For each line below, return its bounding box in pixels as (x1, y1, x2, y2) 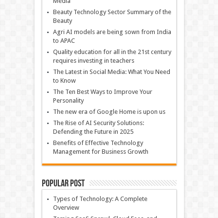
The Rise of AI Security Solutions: (53, 119, 144, 127)
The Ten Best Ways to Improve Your (53, 88, 152, 95)
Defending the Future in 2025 (53, 127, 133, 135)
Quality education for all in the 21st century (53, 48, 171, 55)
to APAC (53, 36, 75, 44)
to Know (53, 76, 76, 84)
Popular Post (41, 177, 85, 189)
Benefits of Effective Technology (53, 139, 143, 146)
